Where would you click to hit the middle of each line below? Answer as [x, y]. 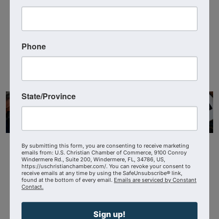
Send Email [54, 37]
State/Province [49, 96]
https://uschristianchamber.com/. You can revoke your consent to [106, 166]
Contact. [33, 186]
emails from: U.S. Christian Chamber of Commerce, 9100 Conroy [104, 152]
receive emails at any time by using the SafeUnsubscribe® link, [102, 173]
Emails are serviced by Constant [155, 180]
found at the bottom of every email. [68, 180]
